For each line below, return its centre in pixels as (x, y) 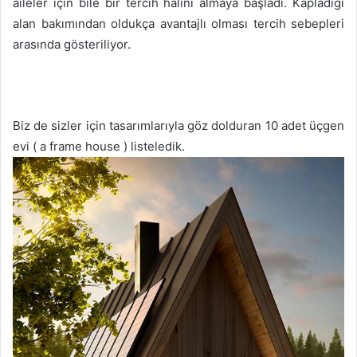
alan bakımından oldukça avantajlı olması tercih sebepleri (178, 23)
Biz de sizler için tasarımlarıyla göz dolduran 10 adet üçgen (178, 125)
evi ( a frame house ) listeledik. (100, 146)
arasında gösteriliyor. (72, 44)
